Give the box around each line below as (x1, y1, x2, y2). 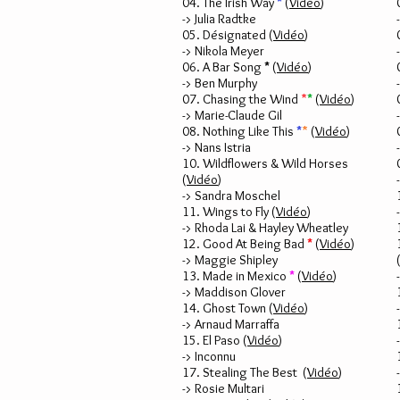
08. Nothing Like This (182, 123, 296, 139)
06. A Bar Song (182, 59, 264, 75)
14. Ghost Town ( (182, 300, 273, 316)
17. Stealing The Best (182, 364, 300, 380)
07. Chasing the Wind (182, 91, 301, 107)
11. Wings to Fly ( (182, 204, 276, 220)
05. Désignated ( (182, 27, 273, 43)
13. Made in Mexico (182, 268, 287, 284)
